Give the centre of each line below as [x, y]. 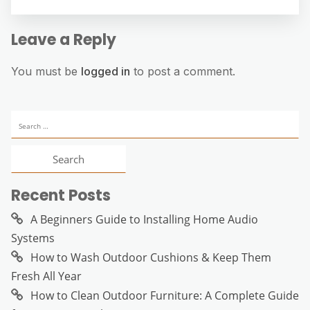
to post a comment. [183, 72]
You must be [46, 72]
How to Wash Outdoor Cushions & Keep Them [151, 258]
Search [29, 119]
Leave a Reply [64, 40]
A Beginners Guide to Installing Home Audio [144, 220]
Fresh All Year [46, 276]
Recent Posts [61, 196]
